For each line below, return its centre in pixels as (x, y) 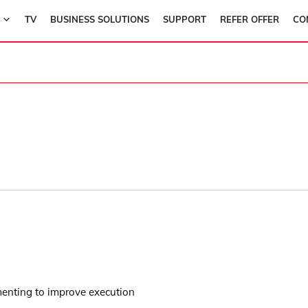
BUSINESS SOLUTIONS (99, 19)
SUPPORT (184, 19)
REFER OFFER (249, 19)
